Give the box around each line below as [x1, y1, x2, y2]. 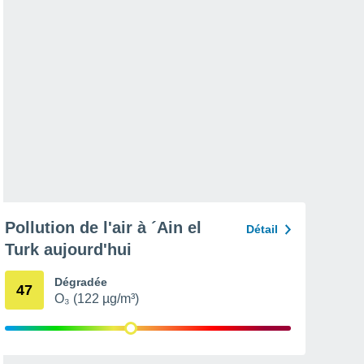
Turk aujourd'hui [5, 240, 132, 258]
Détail [246, 223, 278, 236]
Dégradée [54, 275, 107, 288]
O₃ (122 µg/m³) [54, 292, 139, 305]
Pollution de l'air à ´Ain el [5, 219, 201, 236]
